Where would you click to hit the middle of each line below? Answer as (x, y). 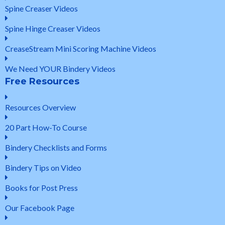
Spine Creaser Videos (41, 9)
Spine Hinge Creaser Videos (53, 29)
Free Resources (42, 82)
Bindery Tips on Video (43, 168)
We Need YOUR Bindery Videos (60, 69)
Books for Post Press (41, 188)
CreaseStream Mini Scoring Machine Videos (81, 49)
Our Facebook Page (40, 208)
